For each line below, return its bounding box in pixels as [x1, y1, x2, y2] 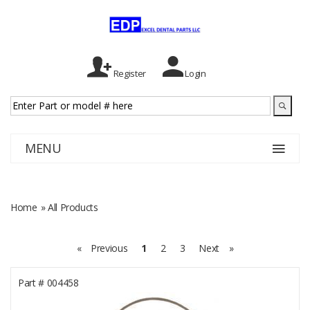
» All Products [40, 200, 98, 214]
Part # [18, 275, 44, 289]
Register [111, 66, 146, 80]
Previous [91, 241, 128, 255]
